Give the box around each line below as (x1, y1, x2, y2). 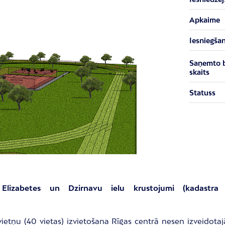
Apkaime (189, 16, 220, 24)
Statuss (189, 88, 215, 97)
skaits (189, 68, 209, 76)
